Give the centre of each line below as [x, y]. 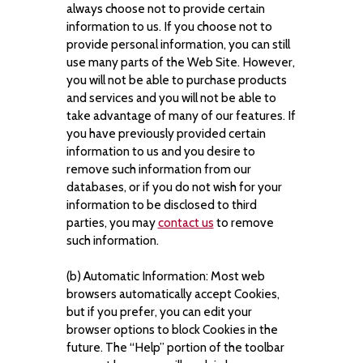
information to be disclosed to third [161, 205]
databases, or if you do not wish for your [174, 187]
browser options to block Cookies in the [172, 329]
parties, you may [112, 222]
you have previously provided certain [166, 133]
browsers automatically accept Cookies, [173, 294]
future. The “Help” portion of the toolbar [175, 347]
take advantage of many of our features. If [181, 115]
